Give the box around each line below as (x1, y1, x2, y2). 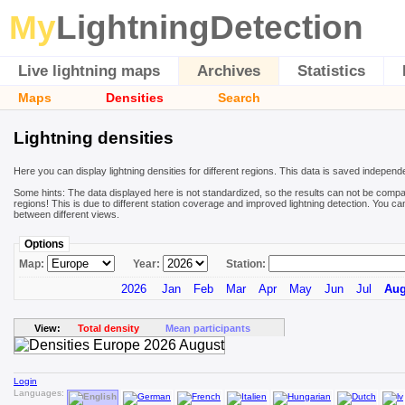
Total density (77, 322, 139, 334)
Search (218, 90, 260, 105)
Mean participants (165, 322, 250, 334)
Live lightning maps (18, 62, 160, 80)
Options (24, 237, 64, 250)
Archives (197, 62, 260, 80)
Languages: (14, 387, 67, 398)
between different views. (14, 208, 119, 220)
